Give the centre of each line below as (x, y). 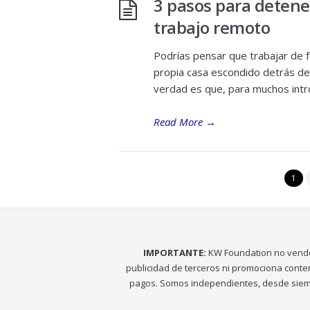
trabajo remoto (212, 27)
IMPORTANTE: (175, 253)
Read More (178, 122)
